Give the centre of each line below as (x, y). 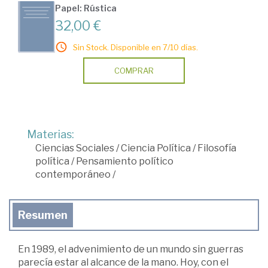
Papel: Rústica (86, 8)
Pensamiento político (125, 162)
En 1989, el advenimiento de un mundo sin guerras (131, 249)
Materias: (51, 135)
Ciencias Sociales (75, 148)
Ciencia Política (156, 148)
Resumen (43, 215)
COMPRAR (134, 71)
